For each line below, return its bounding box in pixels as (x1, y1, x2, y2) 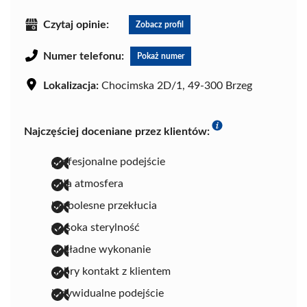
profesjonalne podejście (51, 156, 165, 168)
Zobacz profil (136, 21, 184, 29)
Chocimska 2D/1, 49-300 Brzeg (99, 80, 252, 92)
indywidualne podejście (51, 288, 164, 299)
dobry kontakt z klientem (51, 266, 171, 278)
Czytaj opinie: (43, 19, 109, 31)
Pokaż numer (137, 52, 184, 61)
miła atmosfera (51, 178, 123, 190)
